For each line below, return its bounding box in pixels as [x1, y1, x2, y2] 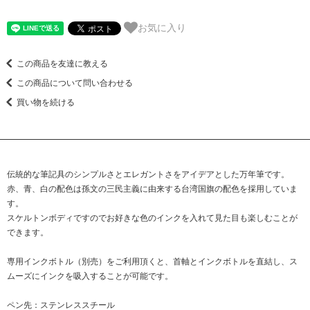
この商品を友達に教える [17, 59, 108, 69]
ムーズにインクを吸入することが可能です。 [7, 271, 173, 282]
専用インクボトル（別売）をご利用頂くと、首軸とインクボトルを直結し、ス [7, 257, 298, 267]
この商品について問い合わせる [17, 78, 133, 89]
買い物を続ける [17, 98, 75, 108]
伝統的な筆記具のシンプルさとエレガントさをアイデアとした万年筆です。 [7, 170, 289, 180]
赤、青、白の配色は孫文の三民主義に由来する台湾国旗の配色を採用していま [7, 184, 298, 194]
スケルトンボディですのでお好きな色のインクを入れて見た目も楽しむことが [7, 213, 298, 224]
